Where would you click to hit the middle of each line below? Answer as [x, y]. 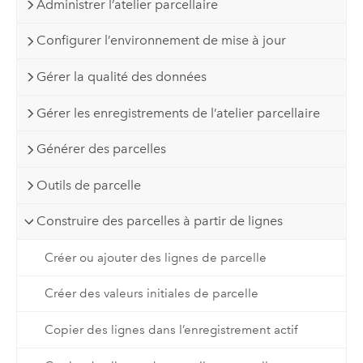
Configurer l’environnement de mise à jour [162, 41]
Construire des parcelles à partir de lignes [160, 221]
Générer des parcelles [102, 149]
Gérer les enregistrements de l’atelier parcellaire [179, 113]
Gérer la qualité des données [122, 77]
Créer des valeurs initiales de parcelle [151, 294]
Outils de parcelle [89, 185]
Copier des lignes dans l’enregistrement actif [171, 329]
